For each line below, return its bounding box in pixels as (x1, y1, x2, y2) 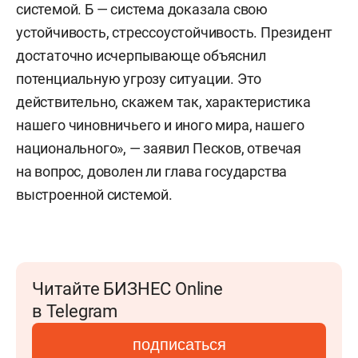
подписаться (132, 336, 226, 354)
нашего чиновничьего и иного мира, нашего (16, 117, 304, 134)
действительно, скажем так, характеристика (16, 93, 311, 111)
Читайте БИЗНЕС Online (32, 279, 223, 300)
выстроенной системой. (16, 186, 173, 204)
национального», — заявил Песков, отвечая (16, 140, 301, 157)
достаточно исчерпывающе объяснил (16, 47, 266, 65)
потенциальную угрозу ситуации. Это (16, 70, 262, 88)
